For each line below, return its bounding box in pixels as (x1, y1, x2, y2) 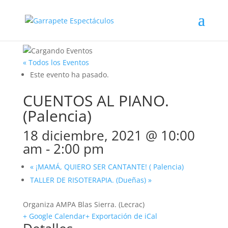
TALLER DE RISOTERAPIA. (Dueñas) (30, 175, 148, 185)
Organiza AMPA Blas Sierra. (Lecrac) (22, 199, 145, 209)
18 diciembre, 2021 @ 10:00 (22, 126, 195, 145)
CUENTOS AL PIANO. (22, 90, 169, 111)
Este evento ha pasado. (30, 70, 109, 79)
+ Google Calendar (22, 211, 85, 221)
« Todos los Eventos (22, 58, 89, 67)
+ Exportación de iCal (85, 211, 157, 221)
